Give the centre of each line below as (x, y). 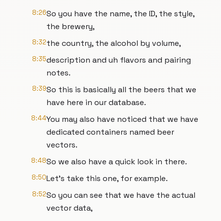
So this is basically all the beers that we (121, 90)
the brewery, (71, 26)
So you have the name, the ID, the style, (120, 14)
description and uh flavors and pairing (119, 60)
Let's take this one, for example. (107, 178)
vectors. (62, 145)
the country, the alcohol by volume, (114, 43)
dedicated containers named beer (110, 132)
